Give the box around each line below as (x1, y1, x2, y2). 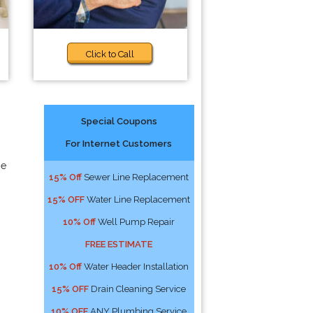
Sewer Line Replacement (82, 172, 189, 182)
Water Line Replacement (85, 194, 191, 205)
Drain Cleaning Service (89, 284, 187, 294)
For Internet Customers (66, 138, 173, 149)
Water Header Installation (82, 261, 189, 272)
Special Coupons (80, 116, 157, 126)
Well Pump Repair (96, 217, 175, 227)
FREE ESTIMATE (85, 239, 153, 249)
